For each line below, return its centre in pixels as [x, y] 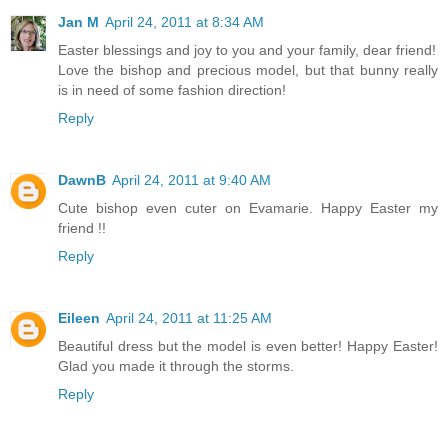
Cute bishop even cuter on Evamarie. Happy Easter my [248, 208]
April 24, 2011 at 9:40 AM [191, 180]
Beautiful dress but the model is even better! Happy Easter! [248, 346]
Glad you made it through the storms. [176, 366]
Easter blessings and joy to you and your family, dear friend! [247, 50]
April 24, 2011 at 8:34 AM [184, 22]
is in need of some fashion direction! [172, 90]
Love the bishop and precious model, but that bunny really [248, 70]
